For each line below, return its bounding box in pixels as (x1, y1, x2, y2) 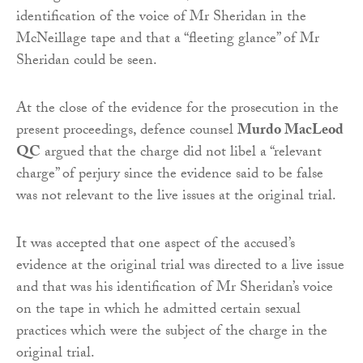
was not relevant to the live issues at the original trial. (16, 184, 336, 210)
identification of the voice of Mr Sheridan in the (16, 5, 306, 31)
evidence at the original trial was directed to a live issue (16, 254, 344, 280)
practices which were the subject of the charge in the (16, 319, 327, 345)
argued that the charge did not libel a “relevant (41, 140, 322, 166)
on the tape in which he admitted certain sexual (16, 297, 301, 323)
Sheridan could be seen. (16, 49, 157, 75)
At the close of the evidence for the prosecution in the (16, 96, 339, 122)
